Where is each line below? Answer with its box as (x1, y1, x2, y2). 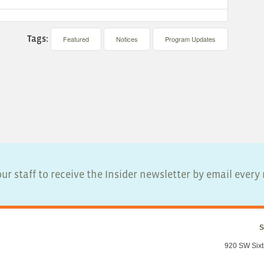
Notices (116, 34, 138, 44)
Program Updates (165, 34, 216, 44)
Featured (63, 34, 90, 44)
